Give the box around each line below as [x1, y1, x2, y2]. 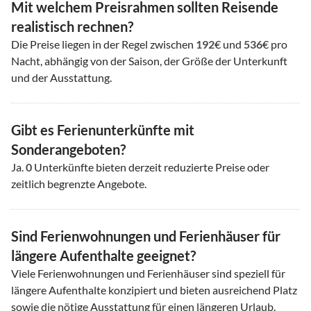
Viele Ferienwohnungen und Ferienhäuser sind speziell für [11, 266, 285, 280]
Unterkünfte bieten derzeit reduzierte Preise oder [32, 160, 269, 174]
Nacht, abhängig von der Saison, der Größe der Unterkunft [11, 53, 287, 67]
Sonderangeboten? [11, 140, 126, 158]
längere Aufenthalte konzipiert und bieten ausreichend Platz [11, 283, 297, 296]
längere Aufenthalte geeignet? [11, 246, 196, 264]
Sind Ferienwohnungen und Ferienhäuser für [11, 227, 280, 244]
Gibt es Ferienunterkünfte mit [11, 121, 194, 138]
